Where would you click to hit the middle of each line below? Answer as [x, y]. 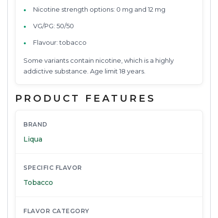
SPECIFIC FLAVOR [53, 167]
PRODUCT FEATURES [85, 98]
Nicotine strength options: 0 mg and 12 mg [99, 9]
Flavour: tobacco [60, 42]
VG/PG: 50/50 [54, 26]
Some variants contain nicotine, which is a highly [99, 60]
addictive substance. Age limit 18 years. [84, 71]
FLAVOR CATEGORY [56, 211]
